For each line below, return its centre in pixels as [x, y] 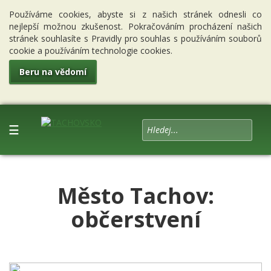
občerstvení [135, 219]
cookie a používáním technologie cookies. [91, 51]
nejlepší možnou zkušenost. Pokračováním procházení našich [135, 26]
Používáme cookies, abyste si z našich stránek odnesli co [135, 14]
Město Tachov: [135, 195]
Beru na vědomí [53, 71]
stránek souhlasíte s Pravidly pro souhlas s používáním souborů [135, 38]
